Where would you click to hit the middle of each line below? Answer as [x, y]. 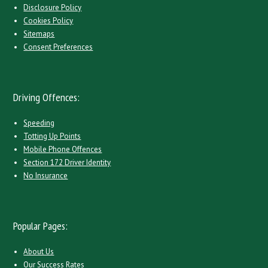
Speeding [39, 123]
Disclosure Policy [53, 7]
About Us [39, 252]
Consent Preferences [58, 47]
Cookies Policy [48, 21]
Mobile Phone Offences [63, 149]
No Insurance [46, 176]
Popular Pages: [41, 226]
